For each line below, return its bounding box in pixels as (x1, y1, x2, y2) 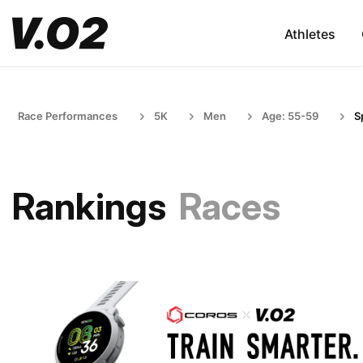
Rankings (12, 184, 166, 228)
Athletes (284, 25, 335, 42)
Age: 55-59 (262, 109, 318, 122)
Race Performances (18, 109, 117, 122)
